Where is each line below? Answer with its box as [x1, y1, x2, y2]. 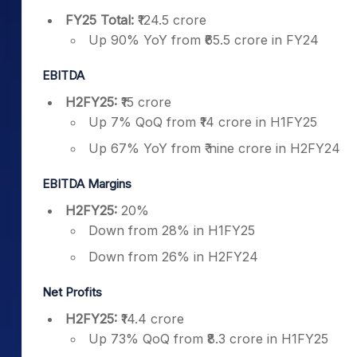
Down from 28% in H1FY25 [88, 222, 255, 238]
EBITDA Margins [42, 176, 131, 191]
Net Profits [42, 284, 102, 300]
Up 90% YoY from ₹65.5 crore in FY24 [88, 32, 319, 48]
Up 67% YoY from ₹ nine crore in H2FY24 [88, 140, 340, 156]
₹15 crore [117, 94, 171, 110]
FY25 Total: [65, 12, 134, 28]
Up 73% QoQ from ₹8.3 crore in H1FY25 [88, 331, 328, 347]
